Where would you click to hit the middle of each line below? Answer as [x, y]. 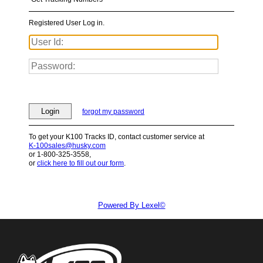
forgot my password [113, 111]
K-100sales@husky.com [67, 145]
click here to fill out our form [80, 163]
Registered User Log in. [67, 23]
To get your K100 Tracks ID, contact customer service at [117, 136]
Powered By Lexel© [131, 205]
